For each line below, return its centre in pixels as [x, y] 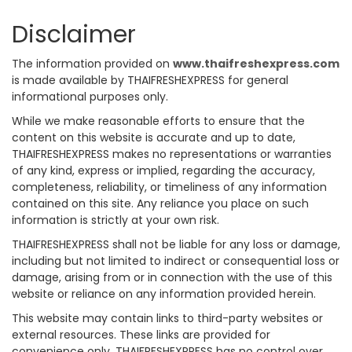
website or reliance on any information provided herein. [164, 294]
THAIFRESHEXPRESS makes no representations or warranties [172, 154]
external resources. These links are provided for [141, 335]
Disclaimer [74, 35]
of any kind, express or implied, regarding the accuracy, [163, 171]
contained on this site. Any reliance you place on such [160, 204]
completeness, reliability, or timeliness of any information [169, 187]
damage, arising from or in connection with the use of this [172, 278]
